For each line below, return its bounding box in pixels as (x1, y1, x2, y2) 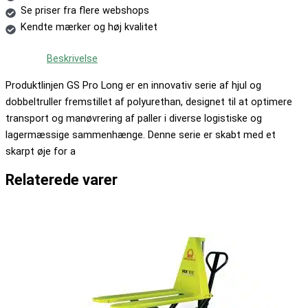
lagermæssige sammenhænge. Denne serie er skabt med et (5, 128, 276, 141)
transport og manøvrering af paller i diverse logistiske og (5, 111, 262, 124)
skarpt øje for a (5, 144, 76, 157)
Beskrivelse (47, 52, 98, 65)
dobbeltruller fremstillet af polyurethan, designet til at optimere (5, 95, 292, 108)
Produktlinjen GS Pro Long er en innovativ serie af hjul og (5, 78, 261, 91)
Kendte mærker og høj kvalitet (20, 21, 157, 34)
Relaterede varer (5, 170, 118, 188)
